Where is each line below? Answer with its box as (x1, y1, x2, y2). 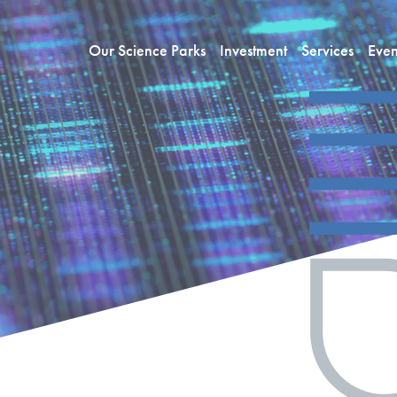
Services (301, 40, 354, 60)
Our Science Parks (89, 40, 206, 60)
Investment (220, 40, 287, 60)
